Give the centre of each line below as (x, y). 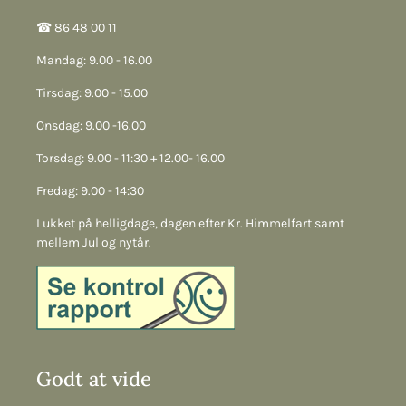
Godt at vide (94, 379)
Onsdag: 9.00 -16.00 (91, 126)
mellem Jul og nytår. (94, 242)
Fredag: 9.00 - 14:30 (90, 191)
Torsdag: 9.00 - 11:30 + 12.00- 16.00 (130, 158)
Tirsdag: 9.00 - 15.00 (92, 93)
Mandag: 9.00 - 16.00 (94, 60)
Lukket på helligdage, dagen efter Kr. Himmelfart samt (190, 223)
